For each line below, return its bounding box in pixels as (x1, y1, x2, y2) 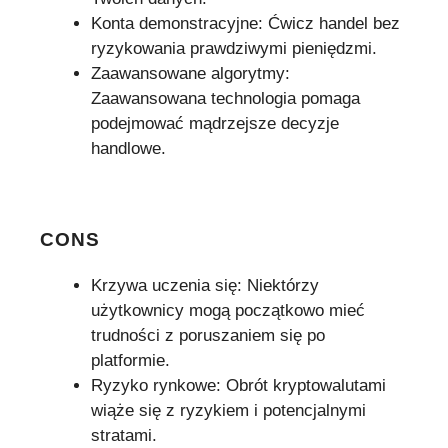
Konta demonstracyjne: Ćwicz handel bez (91, 14, 400, 34)
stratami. (91, 425, 157, 445)
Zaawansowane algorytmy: (91, 64, 290, 84)
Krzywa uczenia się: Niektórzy (91, 275, 319, 295)
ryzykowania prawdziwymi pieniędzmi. (91, 39, 377, 59)
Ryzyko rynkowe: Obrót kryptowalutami (91, 375, 386, 395)
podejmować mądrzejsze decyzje (91, 114, 339, 134)
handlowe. (91, 139, 166, 159)
